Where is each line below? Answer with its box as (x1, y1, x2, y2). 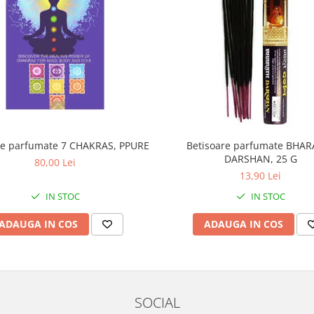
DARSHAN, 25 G (224, 151, 297, 165)
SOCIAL (134, 292, 180, 312)
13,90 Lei (240, 168, 281, 182)
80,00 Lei (34, 155, 76, 169)
